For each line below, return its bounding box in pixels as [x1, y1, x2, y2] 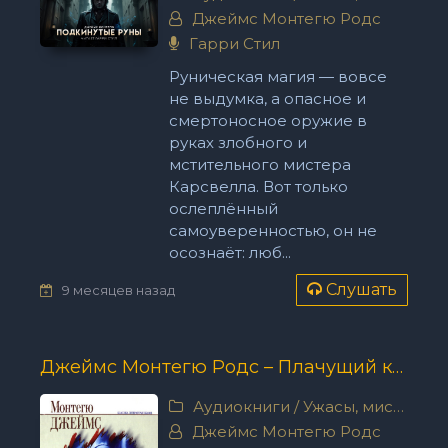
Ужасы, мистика [302, 397, 393, 416]
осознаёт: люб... [168, 243, 291, 262]
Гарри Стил [184, 34, 280, 53]
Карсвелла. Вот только [168, 177, 348, 196]
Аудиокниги [192, 397, 290, 416]
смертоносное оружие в [168, 111, 367, 130]
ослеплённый [168, 199, 278, 218]
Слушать [326, 280, 397, 299]
